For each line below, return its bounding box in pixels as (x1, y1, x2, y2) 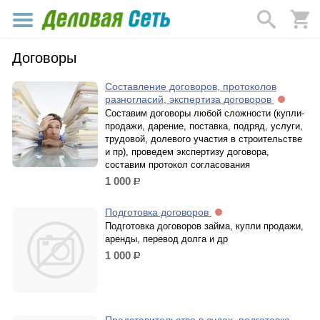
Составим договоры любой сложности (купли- (105, 108, 304, 119)
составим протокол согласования (105, 159, 250, 170)
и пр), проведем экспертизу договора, (105, 146, 269, 157)
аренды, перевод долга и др (105, 234, 228, 244)
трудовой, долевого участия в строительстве (105, 134, 302, 144)
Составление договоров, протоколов (105, 81, 276, 92)
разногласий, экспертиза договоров (105, 94, 274, 105)
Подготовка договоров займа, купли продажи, (105, 221, 304, 231)
